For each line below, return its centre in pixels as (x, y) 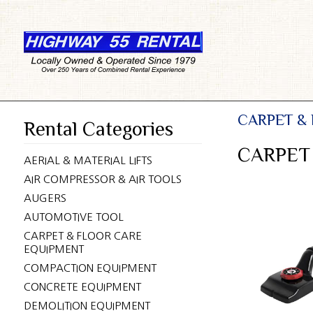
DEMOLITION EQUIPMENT (87, 306)
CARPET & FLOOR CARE (82, 236)
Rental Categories (98, 129)
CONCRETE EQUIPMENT (82, 287)
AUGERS (45, 198)
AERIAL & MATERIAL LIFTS (88, 160)
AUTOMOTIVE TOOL (73, 217)
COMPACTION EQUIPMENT (90, 268)
